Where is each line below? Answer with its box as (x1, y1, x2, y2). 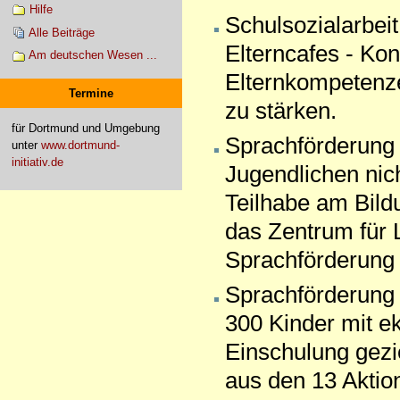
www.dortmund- (40, 137, 120, 152)
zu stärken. (224, 96, 337, 124)
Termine (69, 86, 113, 100)
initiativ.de (11, 154, 63, 169)
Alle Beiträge (28, 25, 95, 39)
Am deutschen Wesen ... (28, 48, 157, 62)
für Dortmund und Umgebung (11, 121, 160, 135)
